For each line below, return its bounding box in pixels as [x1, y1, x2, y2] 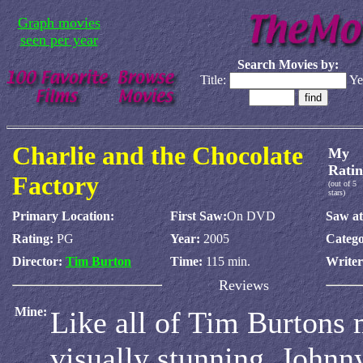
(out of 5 [328, 179, 357, 188]
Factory [12, 171, 99, 200]
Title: [200, 73, 229, 87]
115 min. [206, 254, 250, 268]
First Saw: [170, 209, 227, 223]
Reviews [219, 277, 269, 293]
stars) [328, 188, 345, 197]
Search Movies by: [237, 58, 339, 71]
